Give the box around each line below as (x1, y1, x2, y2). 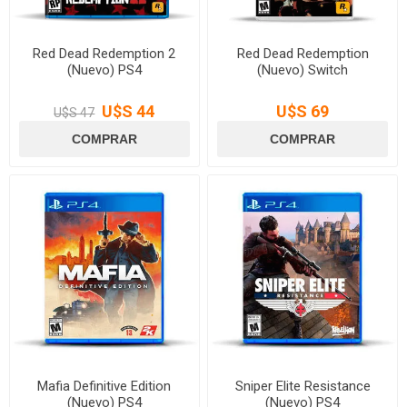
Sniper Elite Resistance (234, 377, 371, 394)
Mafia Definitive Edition (37, 377, 172, 394)
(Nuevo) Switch (257, 61, 349, 78)
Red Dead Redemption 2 (33, 45, 176, 62)
